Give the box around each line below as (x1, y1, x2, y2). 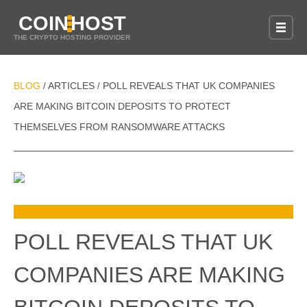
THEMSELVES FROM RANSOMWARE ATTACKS (14, 121, 225, 132)
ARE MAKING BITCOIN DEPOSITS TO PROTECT (14, 101, 231, 112)
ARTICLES (46, 80, 97, 91)
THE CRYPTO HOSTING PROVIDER (14, 34, 130, 41)
